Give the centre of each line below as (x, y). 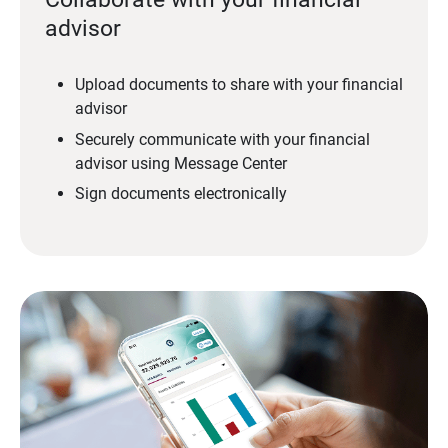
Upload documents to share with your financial (238, 85)
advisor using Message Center (180, 163)
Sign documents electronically (180, 193)
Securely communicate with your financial (222, 139)
